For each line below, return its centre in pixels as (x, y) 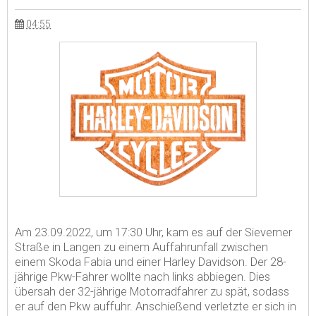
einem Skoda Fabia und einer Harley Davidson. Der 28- (151, 262)
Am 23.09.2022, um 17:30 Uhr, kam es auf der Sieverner (153, 233)
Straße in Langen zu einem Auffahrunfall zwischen (141, 248)
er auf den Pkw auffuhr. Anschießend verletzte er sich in (156, 307)
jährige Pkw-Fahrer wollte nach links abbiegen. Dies (142, 277)
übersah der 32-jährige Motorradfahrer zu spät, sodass (152, 292)
